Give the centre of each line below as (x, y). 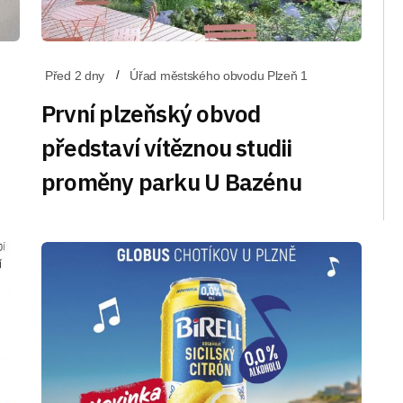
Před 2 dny (75, 76)
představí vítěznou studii (167, 148)
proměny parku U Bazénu (171, 182)
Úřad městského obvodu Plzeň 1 (219, 76)
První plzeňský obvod (151, 113)
